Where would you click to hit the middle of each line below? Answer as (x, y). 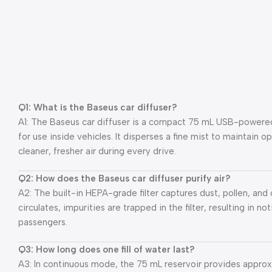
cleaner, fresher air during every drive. (97, 151)
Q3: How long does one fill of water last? (107, 249)
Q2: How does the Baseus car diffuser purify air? (124, 178)
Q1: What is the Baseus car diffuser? (98, 107)
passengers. (43, 222)
